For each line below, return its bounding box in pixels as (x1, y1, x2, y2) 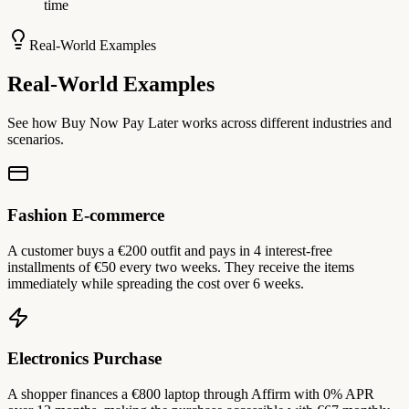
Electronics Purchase (7, 349, 162, 369)
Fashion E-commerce (7, 204, 164, 225)
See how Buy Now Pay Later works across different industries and (7, 115, 392, 131)
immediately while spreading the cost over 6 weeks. (7, 275, 304, 291)
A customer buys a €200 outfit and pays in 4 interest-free (7, 242, 332, 258)
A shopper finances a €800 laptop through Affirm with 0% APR (7, 385, 374, 402)
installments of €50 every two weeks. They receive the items (7, 258, 354, 275)
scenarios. (7, 131, 64, 148)
